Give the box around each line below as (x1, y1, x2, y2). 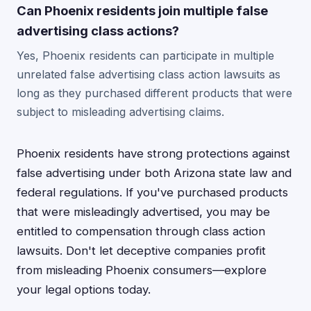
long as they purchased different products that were (17, 86, 292, 100)
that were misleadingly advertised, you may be (17, 205, 270, 219)
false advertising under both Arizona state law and (17, 166, 292, 180)
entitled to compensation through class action (17, 224, 265, 238)
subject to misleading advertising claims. (17, 105, 224, 119)
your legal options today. (17, 283, 151, 296)
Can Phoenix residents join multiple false (17, 3, 268, 18)
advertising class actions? (17, 23, 179, 38)
